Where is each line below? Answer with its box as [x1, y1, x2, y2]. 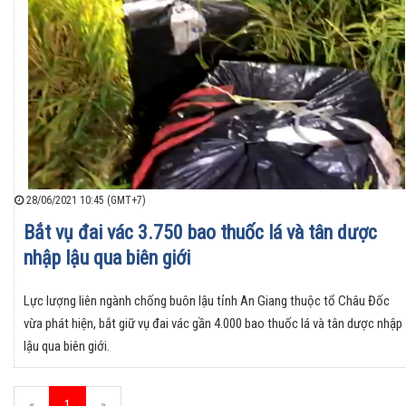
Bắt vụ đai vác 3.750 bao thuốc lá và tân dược [24, 221, 377, 245]
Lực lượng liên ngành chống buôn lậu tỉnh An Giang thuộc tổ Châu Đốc [24, 293, 390, 310]
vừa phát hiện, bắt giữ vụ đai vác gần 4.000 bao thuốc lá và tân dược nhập [24, 315, 402, 333]
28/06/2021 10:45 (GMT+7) [24, 194, 146, 208]
